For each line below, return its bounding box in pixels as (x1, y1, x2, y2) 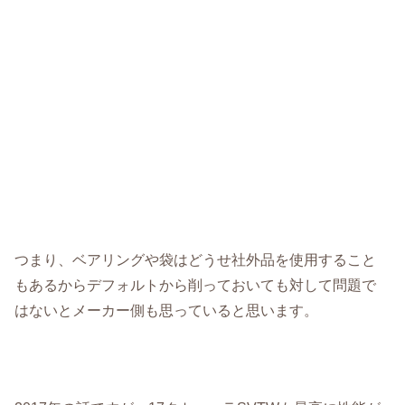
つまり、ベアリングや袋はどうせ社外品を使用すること (14, 250, 377, 268)
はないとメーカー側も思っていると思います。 (14, 301, 319, 318)
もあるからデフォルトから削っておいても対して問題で (14, 276, 377, 293)
